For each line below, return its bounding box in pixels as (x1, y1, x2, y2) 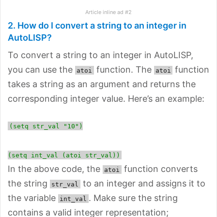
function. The (93, 64, 154, 75)
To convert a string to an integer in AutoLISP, (8, 49, 193, 60)
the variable (8, 192, 58, 203)
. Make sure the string (88, 192, 178, 203)
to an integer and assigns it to (80, 178, 205, 188)
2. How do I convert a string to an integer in (8, 20, 186, 31)
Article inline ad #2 (85, 8, 132, 15)
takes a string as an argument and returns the (8, 78, 196, 89)
